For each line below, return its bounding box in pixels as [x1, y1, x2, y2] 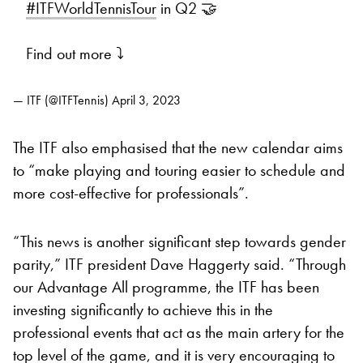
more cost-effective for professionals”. [13, 182, 249, 204]
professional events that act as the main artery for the [13, 322, 344, 344]
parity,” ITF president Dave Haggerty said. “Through [13, 254, 346, 275]
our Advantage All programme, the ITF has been [13, 276, 319, 298]
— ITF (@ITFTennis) [13, 92, 112, 109]
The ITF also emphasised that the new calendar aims [13, 137, 343, 159]
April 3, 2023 [112, 92, 181, 109]
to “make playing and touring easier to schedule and [13, 160, 345, 181]
